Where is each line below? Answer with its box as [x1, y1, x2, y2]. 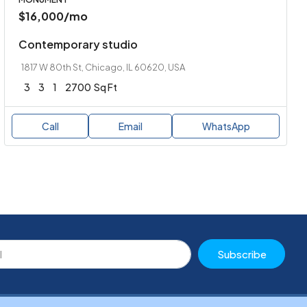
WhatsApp [201, 119, 250, 132]
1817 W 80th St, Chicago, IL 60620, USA [21, 61, 186, 73]
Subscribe [217, 247, 267, 261]
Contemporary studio [19, 36, 138, 51]
